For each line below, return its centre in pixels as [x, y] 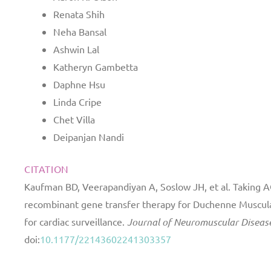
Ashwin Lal [76, 49]
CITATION [47, 169]
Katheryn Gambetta [96, 67]
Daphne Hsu [79, 84]
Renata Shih [79, 14]
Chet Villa [74, 119]
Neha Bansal [80, 31]
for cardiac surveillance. [76, 221]
